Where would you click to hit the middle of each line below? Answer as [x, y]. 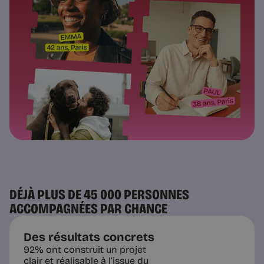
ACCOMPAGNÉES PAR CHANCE [88, 208]
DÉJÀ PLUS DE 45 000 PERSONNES [99, 194]
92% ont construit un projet [85, 249]
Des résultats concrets [89, 237]
